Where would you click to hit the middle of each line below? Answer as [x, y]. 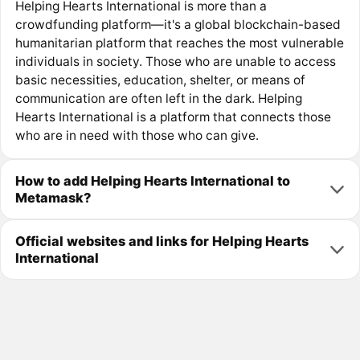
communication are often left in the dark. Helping [158, 99]
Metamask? [53, 197]
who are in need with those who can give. [137, 136]
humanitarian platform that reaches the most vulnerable [179, 43]
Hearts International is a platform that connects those [173, 117]
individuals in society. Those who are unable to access [175, 62]
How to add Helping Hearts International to [152, 180]
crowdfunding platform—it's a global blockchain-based [178, 25]
